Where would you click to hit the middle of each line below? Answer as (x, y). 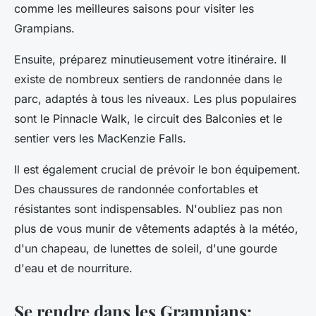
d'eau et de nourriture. (73, 268)
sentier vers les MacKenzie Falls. (100, 139)
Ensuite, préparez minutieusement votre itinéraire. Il (150, 60)
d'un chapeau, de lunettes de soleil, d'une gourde (146, 249)
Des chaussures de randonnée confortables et (136, 189)
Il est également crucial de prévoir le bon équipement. (157, 170)
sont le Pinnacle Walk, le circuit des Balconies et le (148, 119)
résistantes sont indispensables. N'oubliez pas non (148, 209)
